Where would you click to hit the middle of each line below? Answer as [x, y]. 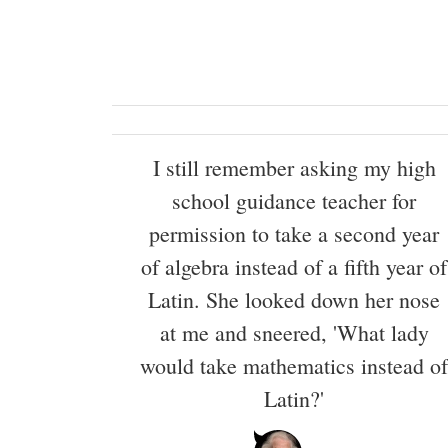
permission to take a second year [294, 233]
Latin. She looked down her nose [294, 299]
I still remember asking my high [294, 167]
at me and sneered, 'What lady [294, 332]
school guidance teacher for [294, 200]
